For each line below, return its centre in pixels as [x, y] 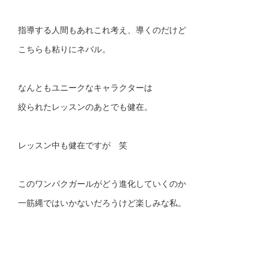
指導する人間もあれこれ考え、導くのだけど [102, 29]
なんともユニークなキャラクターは [85, 87]
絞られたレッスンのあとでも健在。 [85, 106]
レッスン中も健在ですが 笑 [73, 144]
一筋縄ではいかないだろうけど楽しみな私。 [102, 202]
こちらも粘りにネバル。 [64, 48]
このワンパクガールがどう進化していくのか [102, 183]
